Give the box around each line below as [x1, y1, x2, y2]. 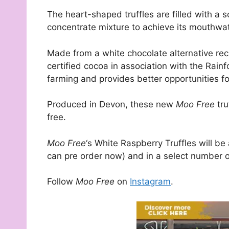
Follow [47, 176, 76, 187]
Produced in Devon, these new [47, 99, 176, 110]
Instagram [130, 176, 171, 187]
